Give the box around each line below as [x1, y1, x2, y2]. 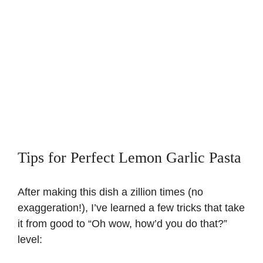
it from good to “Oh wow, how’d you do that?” [18, 218, 227, 230]
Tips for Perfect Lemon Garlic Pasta [18, 149, 241, 167]
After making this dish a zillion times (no [18, 186, 203, 198]
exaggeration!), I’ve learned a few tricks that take [18, 202, 245, 214]
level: [18, 234, 42, 246]
